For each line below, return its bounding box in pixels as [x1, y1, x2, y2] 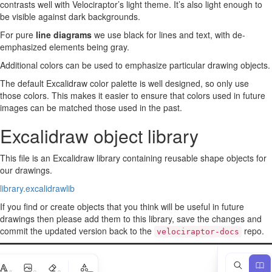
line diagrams [36, 29, 92, 41]
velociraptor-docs [157, 227, 239, 236]
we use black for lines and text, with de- [92, 29, 245, 41]
